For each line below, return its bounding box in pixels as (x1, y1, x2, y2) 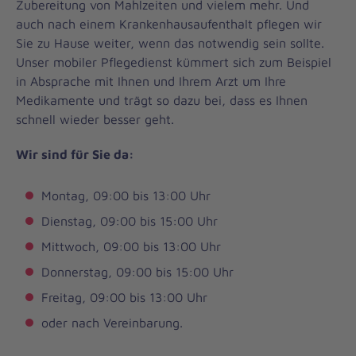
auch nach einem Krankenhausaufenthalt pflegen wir (16, 16, 322, 31)
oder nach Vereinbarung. (41, 315, 183, 330)
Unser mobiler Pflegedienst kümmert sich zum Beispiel (16, 54, 331, 69)
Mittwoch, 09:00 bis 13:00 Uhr (41, 238, 221, 253)
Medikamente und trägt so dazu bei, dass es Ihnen (16, 92, 308, 107)
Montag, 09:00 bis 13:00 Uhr (41, 188, 211, 203)
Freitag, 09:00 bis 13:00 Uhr (41, 289, 207, 304)
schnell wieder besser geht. (16, 111, 174, 126)
